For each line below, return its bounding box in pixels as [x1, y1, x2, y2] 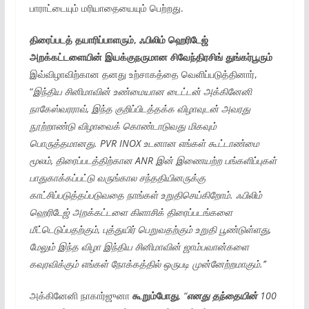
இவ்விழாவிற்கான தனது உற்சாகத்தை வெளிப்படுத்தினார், [29, 68, 257, 81]
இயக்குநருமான [104, 50, 168, 63]
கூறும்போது [132, 289, 179, 302]
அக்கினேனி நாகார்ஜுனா [29, 289, 132, 302]
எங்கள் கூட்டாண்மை [178, 137, 259, 150]
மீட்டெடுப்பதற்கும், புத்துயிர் [29, 223, 135, 236]
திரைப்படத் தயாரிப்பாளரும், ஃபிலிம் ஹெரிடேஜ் [29, 33, 208, 46]
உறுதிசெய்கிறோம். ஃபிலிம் [160, 188, 262, 201]
